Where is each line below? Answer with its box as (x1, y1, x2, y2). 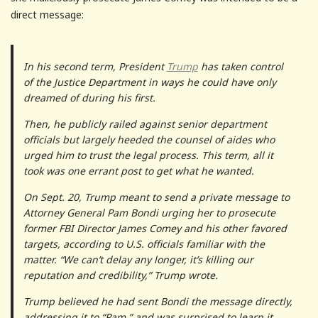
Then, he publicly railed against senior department (23, 116, 267, 131)
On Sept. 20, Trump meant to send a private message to (23, 190, 290, 204)
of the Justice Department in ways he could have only (23, 75, 276, 89)
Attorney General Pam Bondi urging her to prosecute (23, 205, 275, 219)
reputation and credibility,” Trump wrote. (23, 268, 218, 282)
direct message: (11, 7, 84, 21)
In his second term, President (23, 59, 167, 73)
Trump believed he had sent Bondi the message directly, (23, 294, 292, 308)
